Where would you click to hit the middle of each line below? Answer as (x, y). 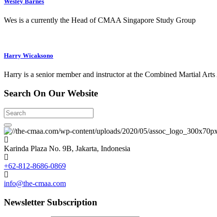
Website (83, 93)
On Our (49, 93)
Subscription (72, 202)
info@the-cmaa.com (35, 183)
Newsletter (24, 202)
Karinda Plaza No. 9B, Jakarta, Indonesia (67, 148)
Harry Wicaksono (29, 56)
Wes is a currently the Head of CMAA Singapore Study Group (100, 20)
